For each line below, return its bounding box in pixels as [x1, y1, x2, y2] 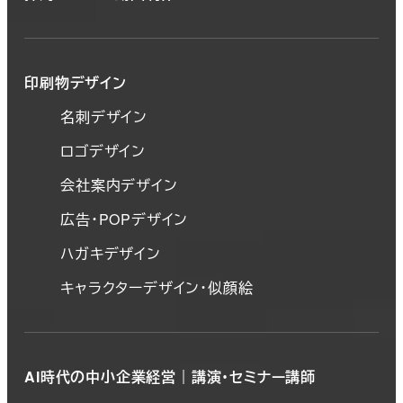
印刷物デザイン [24, 72, 127, 94]
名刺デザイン [60, 106, 148, 128]
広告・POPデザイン [60, 209, 189, 230]
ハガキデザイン [60, 243, 161, 264]
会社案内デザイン [60, 175, 178, 196]
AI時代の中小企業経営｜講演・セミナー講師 [24, 366, 316, 388]
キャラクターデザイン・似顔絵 [60, 277, 254, 299]
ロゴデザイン [60, 140, 146, 162]
